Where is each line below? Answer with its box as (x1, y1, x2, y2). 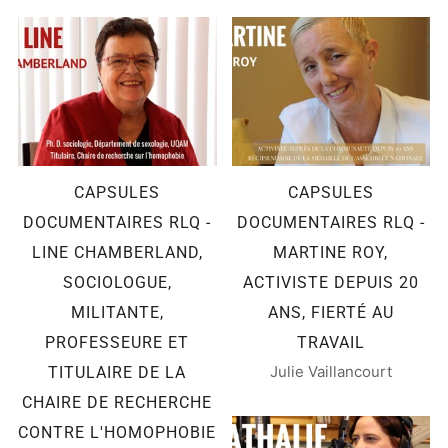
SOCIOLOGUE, (62, 272, 172, 292)
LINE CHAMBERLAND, (31, 242, 203, 262)
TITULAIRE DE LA (48, 362, 187, 382)
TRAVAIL (296, 332, 365, 352)
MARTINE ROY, (273, 242, 389, 262)
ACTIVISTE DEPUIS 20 (242, 272, 419, 292)
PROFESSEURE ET (45, 332, 190, 352)
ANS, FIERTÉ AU (267, 302, 394, 322)
